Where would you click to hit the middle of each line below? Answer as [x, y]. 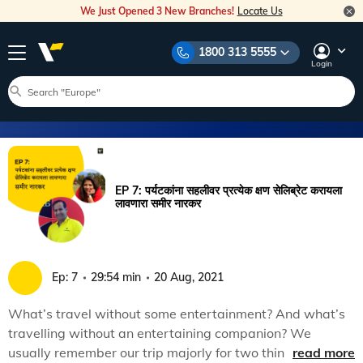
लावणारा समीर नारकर [158, 203]
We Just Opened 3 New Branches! [158, 11]
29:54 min [116, 277]
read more [324, 352]
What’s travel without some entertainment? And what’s [177, 313]
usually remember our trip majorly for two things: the [167, 352]
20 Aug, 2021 [189, 277]
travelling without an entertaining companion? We [160, 333]
